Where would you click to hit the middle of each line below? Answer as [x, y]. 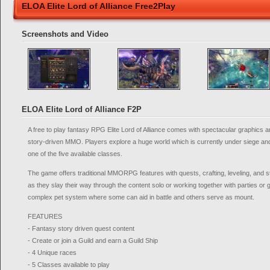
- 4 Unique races [52, 253]
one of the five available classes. [75, 154]
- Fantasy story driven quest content [81, 228]
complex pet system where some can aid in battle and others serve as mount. [141, 197]
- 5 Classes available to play [69, 265]
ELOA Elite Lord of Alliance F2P [82, 109]
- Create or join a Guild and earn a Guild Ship [93, 240]
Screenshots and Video [65, 34]
